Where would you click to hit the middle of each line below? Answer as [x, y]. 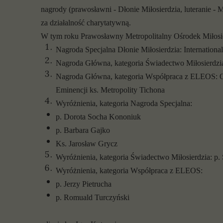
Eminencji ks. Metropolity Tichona [110, 90]
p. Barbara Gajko [83, 130]
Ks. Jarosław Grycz [87, 144]
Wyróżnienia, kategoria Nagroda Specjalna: [124, 103]
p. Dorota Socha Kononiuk [98, 117]
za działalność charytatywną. [86, 23]
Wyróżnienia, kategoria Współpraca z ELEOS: [129, 170]
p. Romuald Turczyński [93, 197]
